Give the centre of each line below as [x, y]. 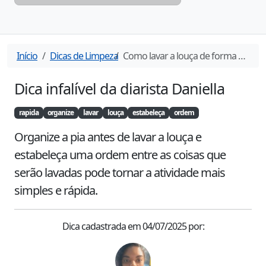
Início [27, 56]
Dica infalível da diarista [93, 88]
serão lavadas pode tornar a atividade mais [121, 173]
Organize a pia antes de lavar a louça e [109, 137]
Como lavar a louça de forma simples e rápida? [180, 56]
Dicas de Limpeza [84, 56]
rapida [28, 113]
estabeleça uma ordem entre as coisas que [121, 155]
